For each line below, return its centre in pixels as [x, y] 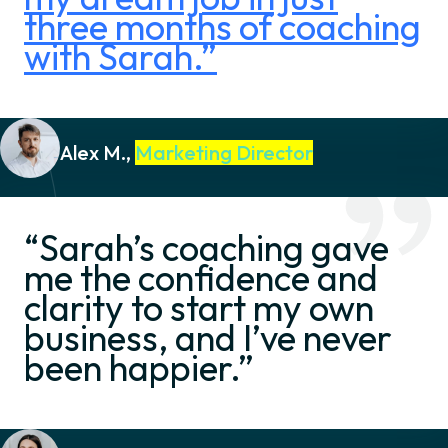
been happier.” [139, 368]
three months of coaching [222, 27]
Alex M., [97, 152]
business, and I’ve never [208, 338]
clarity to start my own [199, 308]
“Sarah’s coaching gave [206, 248]
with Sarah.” [120, 57]
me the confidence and [201, 278]
